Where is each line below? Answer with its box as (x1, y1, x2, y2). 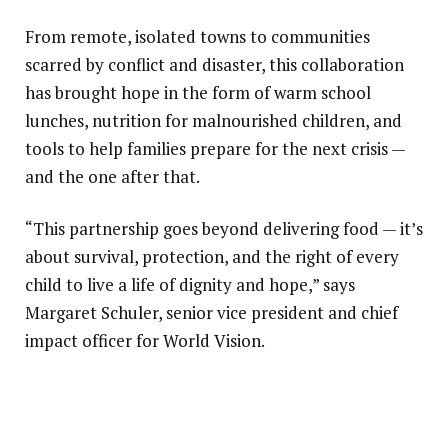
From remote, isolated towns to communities (25, 25, 370, 49)
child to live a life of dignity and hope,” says (25, 273, 355, 297)
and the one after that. (25, 165, 200, 189)
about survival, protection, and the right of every (25, 245, 399, 269)
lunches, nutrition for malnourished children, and (25, 109, 402, 133)
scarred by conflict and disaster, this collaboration (25, 53, 404, 77)
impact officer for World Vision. (25, 329, 265, 353)
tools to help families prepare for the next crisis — (25, 137, 405, 161)
